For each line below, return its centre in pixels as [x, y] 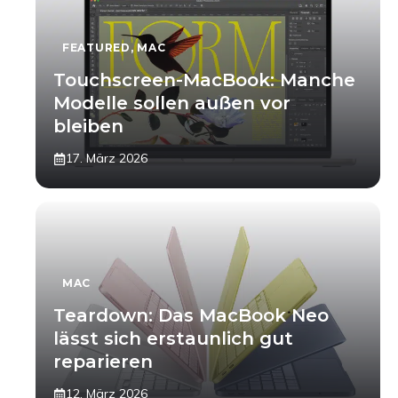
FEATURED [96, 48]
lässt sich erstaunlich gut [173, 338]
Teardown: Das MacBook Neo [191, 315]
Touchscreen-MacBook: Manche [204, 80]
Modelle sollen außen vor [172, 103]
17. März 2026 [107, 158]
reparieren [103, 362]
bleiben [88, 126]
